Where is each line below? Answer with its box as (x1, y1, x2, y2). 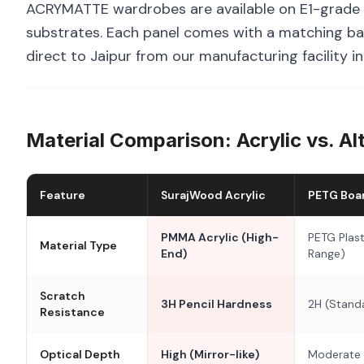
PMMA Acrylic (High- (161, 230, 279, 245)
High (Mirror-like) (161, 347, 259, 362)
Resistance (40, 305, 105, 319)
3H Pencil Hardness (161, 297, 272, 311)
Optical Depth (40, 347, 120, 362)
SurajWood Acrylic (161, 188, 266, 202)
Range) (308, 246, 345, 261)
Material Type (40, 238, 117, 253)
